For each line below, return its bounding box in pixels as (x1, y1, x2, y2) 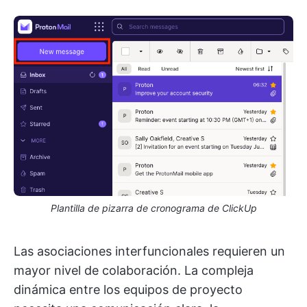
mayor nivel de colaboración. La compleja (14, 263, 254, 278)
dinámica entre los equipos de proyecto (14, 282, 243, 297)
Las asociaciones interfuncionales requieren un (14, 244, 285, 259)
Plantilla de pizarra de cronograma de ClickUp (50, 202, 257, 214)
